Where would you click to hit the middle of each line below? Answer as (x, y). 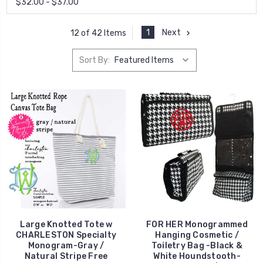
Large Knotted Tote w (66, 225)
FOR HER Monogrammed (197, 225)
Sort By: (94, 60)
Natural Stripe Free (66, 257)
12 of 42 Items (98, 33)
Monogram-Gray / (66, 246)
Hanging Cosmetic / (197, 235)
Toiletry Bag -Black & (197, 246)
